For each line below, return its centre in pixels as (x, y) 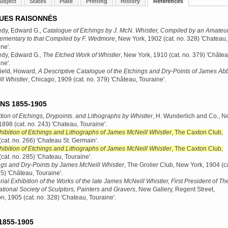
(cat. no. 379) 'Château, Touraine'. (119, 79)
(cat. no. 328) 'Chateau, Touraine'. (69, 197)
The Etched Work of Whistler (82, 55)
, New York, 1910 (144, 55)
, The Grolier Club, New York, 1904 (172, 165)
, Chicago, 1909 (50, 79)
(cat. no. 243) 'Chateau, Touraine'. (60, 124)
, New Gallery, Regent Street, (175, 189)
